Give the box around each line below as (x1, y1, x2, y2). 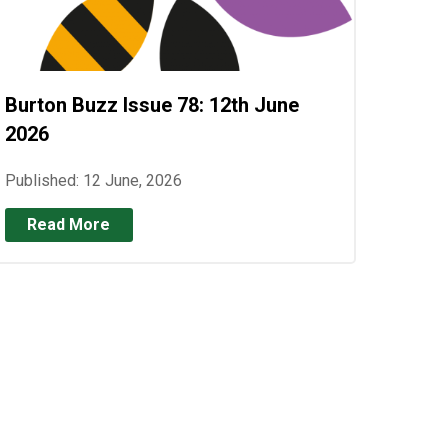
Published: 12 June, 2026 (4, 170, 182, 190)
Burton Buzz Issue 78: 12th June (4, 92, 299, 117)
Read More (27, 214, 111, 234)
